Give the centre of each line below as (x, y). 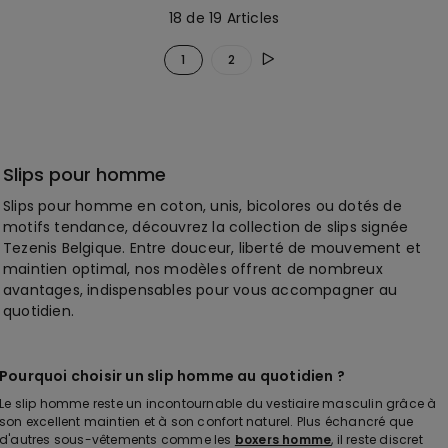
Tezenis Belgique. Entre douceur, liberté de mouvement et (212, 247)
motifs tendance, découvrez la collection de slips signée (206, 226)
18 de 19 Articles (224, 17)
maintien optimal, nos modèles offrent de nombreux (193, 268)
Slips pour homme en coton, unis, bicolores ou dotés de (202, 205)
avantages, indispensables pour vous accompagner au (200, 289)
